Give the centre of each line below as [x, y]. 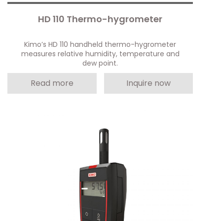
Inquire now [148, 83]
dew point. [100, 63]
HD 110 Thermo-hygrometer [100, 19]
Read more [52, 83]
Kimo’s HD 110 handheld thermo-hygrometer [100, 44]
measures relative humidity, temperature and [100, 54]
